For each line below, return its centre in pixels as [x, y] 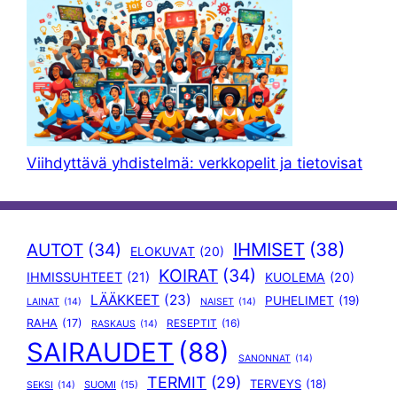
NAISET [217, 301]
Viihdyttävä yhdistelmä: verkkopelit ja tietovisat [195, 163]
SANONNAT [265, 358]
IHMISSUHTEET [74, 277]
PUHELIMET [300, 300]
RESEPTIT [192, 323]
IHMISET [269, 249]
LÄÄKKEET [125, 300]
